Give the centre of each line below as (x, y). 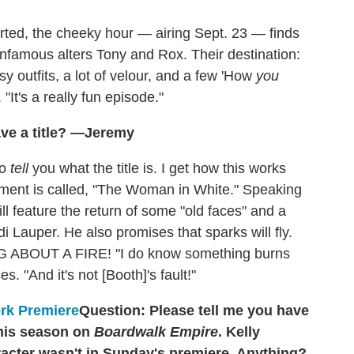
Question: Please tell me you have (194, 311)
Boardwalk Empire (156, 332)
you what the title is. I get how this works (157, 169)
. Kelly (239, 332)
